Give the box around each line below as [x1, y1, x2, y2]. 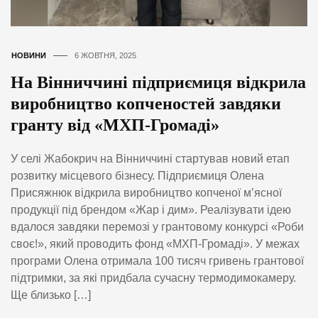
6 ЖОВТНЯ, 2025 [75, 50, 136, 60]
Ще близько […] [11, 289, 91, 302]
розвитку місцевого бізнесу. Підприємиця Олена [11, 170, 264, 182]
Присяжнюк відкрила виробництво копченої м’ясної [11, 187, 282, 199]
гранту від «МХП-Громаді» [11, 115, 219, 134]
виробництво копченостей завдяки [11, 94, 281, 113]
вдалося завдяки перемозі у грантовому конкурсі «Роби [11, 221, 304, 234]
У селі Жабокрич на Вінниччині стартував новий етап [11, 153, 290, 165]
